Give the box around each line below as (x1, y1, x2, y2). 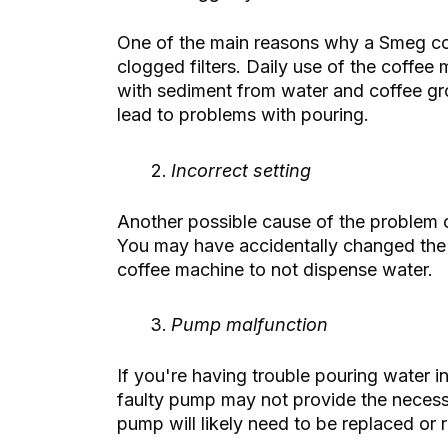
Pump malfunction (171, 314, 328, 336)
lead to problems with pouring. (117, 104, 369, 126)
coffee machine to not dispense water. (117, 258, 433, 280)
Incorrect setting (171, 159, 311, 181)
